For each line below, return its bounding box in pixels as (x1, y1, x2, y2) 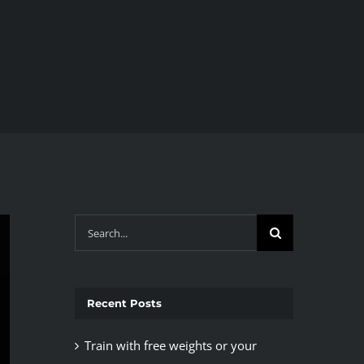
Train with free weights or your (84, 337, 257, 354)
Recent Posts (86, 297, 162, 310)
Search (73, 218, 111, 235)
